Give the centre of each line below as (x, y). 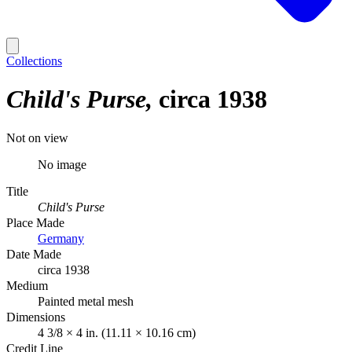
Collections (34, 61)
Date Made (34, 254)
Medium (27, 285)
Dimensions (36, 317)
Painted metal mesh (86, 301)
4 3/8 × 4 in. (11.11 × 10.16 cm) (117, 332)
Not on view (37, 137)
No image (62, 164)
